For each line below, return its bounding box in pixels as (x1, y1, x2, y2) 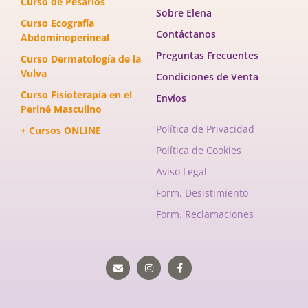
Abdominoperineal (21, 31, 109, 45)
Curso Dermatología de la (21, 52, 141, 66)
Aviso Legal (155, 165, 207, 179)
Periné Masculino (21, 102, 102, 116)
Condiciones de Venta (155, 69, 258, 83)
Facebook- (179, 253, 225, 267)
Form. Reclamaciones (155, 208, 254, 221)
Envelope (117, 253, 159, 267)
